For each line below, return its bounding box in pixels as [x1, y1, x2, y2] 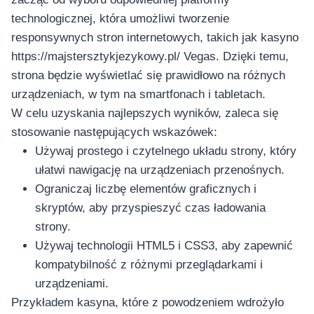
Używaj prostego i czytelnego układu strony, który [35, 144, 296, 158]
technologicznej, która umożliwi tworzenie [11, 12, 229, 26]
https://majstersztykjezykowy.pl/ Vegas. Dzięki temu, [11, 50, 289, 64]
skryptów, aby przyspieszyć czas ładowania [35, 201, 266, 215]
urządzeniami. [35, 277, 109, 291]
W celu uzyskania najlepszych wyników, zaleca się [11, 107, 278, 121]
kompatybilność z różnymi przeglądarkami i [35, 258, 263, 272]
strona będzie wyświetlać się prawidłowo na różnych [11, 69, 285, 83]
